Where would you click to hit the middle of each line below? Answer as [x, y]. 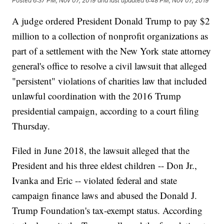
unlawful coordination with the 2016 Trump [97, 96]
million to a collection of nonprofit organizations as [110, 36]
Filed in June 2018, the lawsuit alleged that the [101, 150]
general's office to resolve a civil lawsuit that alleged [110, 66]
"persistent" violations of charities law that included [110, 81]
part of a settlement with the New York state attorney [112, 51]
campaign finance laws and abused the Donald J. [105, 195]
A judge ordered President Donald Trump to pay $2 [111, 21]
